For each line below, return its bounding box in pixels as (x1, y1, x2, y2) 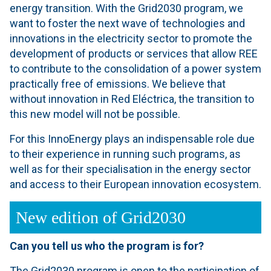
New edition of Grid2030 (16, 207, 186, 227)
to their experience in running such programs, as (10, 147, 241, 160)
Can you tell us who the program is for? (10, 239, 204, 252)
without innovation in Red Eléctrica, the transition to (10, 92, 254, 105)
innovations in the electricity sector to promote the (10, 31, 252, 45)
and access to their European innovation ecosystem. (10, 177, 261, 191)
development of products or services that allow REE (10, 47, 258, 60)
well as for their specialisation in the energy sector (10, 162, 251, 175)
